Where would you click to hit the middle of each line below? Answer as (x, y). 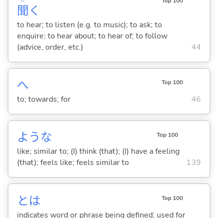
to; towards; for (44, 100)
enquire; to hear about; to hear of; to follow (92, 36)
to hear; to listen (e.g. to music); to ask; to (89, 25)
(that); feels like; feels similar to (73, 163)
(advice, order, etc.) (50, 47)
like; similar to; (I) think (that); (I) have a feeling (98, 152)
